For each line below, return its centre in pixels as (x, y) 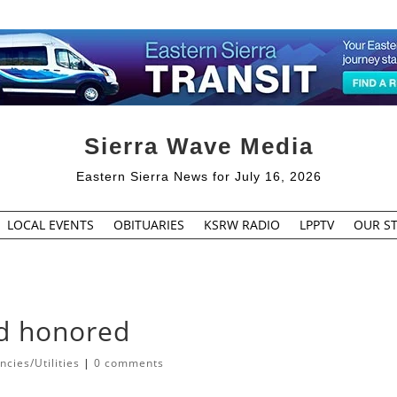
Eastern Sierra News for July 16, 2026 (198, 176)
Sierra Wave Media (198, 146)
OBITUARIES (148, 224)
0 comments (129, 363)
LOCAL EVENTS (50, 224)
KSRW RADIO (241, 224)
